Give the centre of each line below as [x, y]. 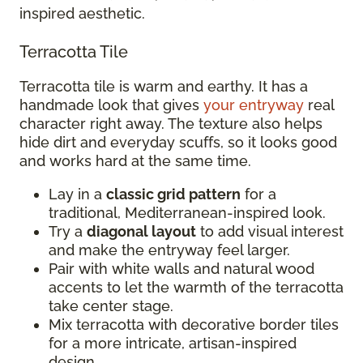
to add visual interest [270, 232]
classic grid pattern [173, 194]
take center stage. [113, 306]
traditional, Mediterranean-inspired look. [189, 213]
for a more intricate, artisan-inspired [173, 344]
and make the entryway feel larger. [171, 250]
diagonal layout [141, 232]
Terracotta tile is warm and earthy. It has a [164, 87]
